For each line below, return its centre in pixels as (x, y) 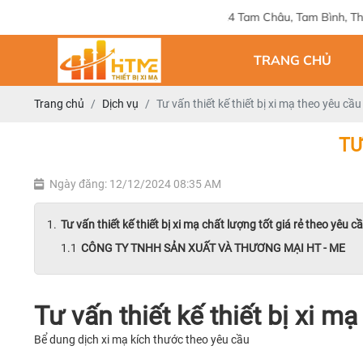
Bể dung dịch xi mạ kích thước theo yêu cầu (142, 340)
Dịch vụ (120, 104)
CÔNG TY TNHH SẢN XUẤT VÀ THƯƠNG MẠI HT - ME (213, 248)
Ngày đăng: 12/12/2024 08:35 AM (135, 184)
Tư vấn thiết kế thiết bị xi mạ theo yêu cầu (259, 104)
